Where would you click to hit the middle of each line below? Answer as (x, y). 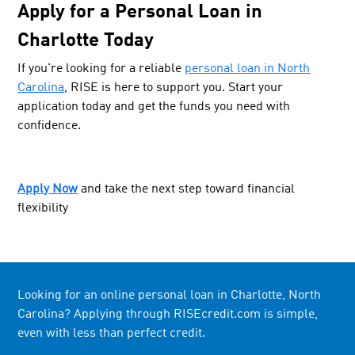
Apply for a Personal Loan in (140, 12)
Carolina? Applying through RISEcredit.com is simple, (168, 314)
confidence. (50, 126)
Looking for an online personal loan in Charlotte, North (170, 295)
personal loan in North (248, 69)
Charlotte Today (86, 41)
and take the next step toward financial (188, 189)
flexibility (43, 208)
